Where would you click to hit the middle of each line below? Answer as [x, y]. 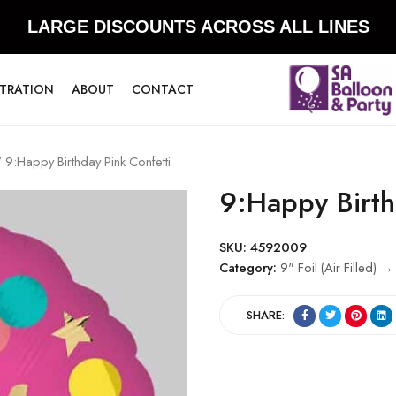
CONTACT [163, 89]
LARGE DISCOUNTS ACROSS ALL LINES [198, 27]
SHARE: [266, 315]
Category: [250, 267]
